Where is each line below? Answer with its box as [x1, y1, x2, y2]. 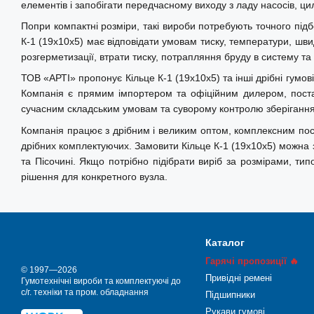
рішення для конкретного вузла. [21, 170, 168, 182]
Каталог [205, 237, 245, 248]
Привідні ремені [205, 273, 272, 283]
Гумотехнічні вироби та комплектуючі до [21, 276, 181, 286]
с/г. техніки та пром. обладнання [21, 287, 149, 297]
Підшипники [205, 289, 255, 300]
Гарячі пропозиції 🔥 [205, 256, 299, 266]
